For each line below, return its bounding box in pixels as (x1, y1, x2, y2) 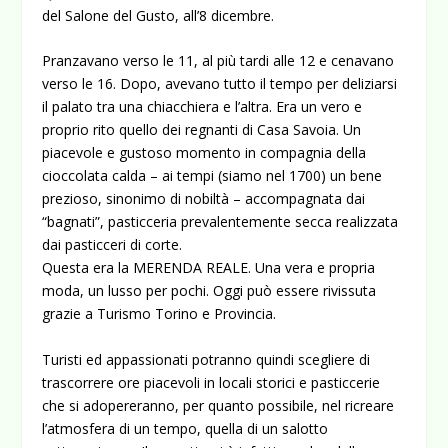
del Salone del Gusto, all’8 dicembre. (42, 6, 275, 25)
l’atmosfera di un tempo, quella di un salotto (42, 418, 329, 438)
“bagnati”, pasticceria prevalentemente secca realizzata (42, 212, 399, 232)
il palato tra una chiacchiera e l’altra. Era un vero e (42, 97, 363, 117)
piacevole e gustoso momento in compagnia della (42, 143, 367, 163)
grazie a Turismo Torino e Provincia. (42, 304, 277, 324)
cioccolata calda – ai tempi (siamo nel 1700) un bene (42, 166, 383, 186)
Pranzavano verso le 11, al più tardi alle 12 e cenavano (42, 51, 395, 71)
